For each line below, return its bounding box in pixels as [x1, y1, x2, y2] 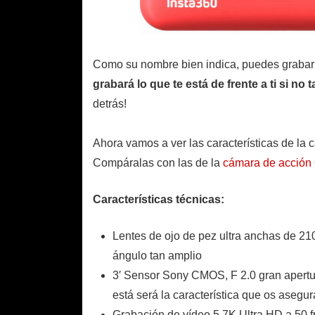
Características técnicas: [93, 193, 224, 206]
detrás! [93, 98, 127, 110]
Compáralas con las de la [93, 157, 223, 169]
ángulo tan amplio [112, 250, 202, 262]
